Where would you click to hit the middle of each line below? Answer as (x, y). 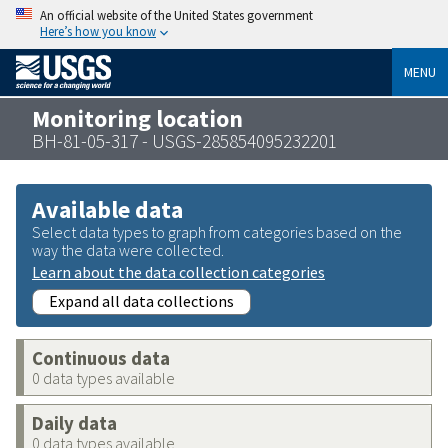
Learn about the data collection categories (178, 271)
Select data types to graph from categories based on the (217, 231)
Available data (107, 209)
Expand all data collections (141, 300)
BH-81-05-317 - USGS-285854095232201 (184, 140)
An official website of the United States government (176, 15)
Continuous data (101, 358)
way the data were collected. (128, 249)
